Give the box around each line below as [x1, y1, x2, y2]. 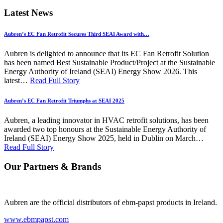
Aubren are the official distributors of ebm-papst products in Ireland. [4, 198, 217, 207]
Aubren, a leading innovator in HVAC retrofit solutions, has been [4, 116, 209, 124]
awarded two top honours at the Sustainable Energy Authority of [4, 125, 206, 133]
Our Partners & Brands [4, 161, 101, 172]
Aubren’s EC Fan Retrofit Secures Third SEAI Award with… [4, 31, 149, 37]
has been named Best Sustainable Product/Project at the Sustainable [4, 58, 215, 67]
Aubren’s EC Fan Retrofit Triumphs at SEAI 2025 [4, 98, 124, 104]
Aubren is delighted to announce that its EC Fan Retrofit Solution [4, 49, 209, 58]
